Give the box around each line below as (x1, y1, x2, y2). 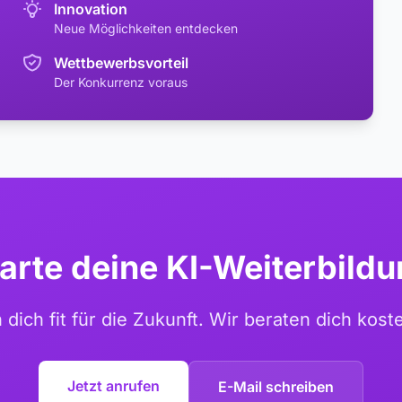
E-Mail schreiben (218, 378, 334, 396)
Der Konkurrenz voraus (54, 74, 188, 90)
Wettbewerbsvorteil (54, 54, 188, 72)
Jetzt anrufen (67, 377, 160, 395)
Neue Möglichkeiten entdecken (54, 21, 238, 36)
